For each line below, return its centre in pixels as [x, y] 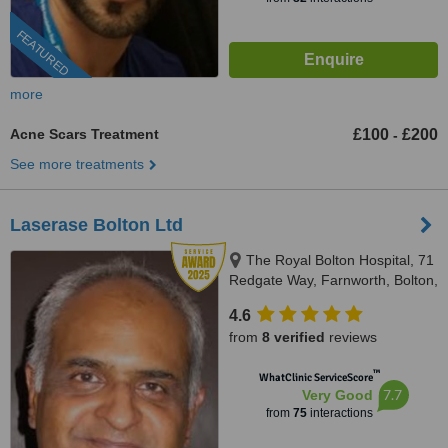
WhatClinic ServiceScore [315, 377]
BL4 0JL [255, 300]
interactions [339, 413]
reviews [351, 337]
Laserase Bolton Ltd [96, 225]
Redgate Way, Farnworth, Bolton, [333, 280]
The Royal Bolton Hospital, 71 [340, 260]
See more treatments [77, 164]
